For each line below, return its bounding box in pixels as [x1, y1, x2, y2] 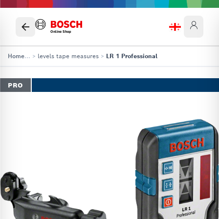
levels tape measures [38, 52, 99, 60]
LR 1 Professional [106, 52, 157, 60]
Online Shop [50, 29, 72, 34]
